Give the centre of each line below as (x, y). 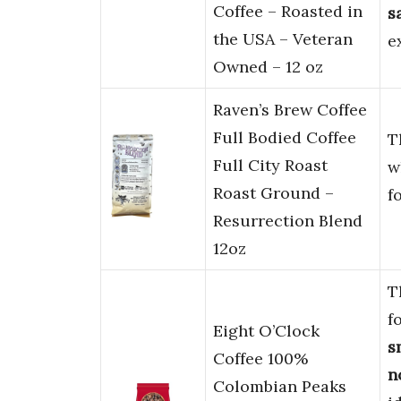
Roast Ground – (273, 193)
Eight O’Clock (266, 331)
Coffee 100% (260, 359)
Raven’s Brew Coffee (290, 110)
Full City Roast (270, 166)
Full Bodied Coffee (285, 138)
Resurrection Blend (288, 221)
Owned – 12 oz (268, 67)
